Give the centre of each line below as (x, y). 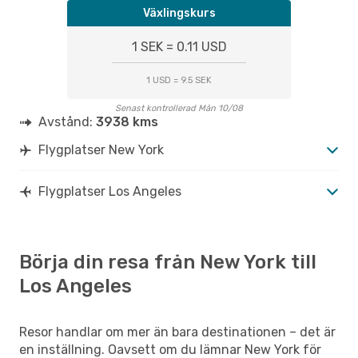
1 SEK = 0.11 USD (179, 46)
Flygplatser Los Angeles (110, 191)
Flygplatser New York (101, 149)
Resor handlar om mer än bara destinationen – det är (177, 332)
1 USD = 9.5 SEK (179, 80)
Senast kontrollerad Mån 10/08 (179, 108)
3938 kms (127, 121)
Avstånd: (67, 121)
